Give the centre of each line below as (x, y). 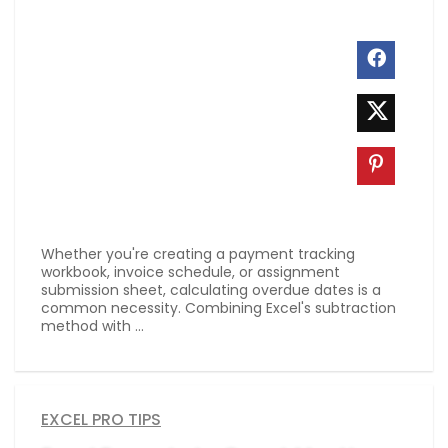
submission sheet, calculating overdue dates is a (211, 290)
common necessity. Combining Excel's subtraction (218, 308)
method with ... (92, 326)
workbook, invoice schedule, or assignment (190, 272)
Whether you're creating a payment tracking (198, 254)
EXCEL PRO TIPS (101, 420)
